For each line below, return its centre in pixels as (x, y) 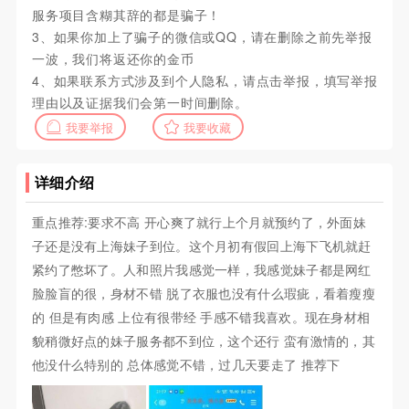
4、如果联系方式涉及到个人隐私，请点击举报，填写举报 (204, 81)
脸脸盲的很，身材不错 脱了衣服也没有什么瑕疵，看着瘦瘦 (204, 294)
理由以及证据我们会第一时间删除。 (140, 103)
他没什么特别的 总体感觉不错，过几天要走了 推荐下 (186, 365)
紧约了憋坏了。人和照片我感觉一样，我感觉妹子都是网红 (201, 270)
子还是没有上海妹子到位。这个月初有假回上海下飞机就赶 (201, 246)
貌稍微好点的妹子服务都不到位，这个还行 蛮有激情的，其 (204, 341)
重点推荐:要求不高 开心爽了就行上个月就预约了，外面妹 (199, 222)
